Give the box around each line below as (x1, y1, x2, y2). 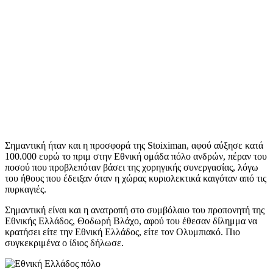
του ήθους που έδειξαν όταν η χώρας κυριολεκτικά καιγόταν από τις (5, 172, 266, 183)
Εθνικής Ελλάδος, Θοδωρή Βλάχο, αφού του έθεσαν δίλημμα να (5, 215, 257, 226)
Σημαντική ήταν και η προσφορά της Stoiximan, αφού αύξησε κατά (5, 140, 263, 151)
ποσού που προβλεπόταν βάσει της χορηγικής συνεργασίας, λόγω (5, 161, 258, 172)
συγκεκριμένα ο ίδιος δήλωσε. (5, 237, 124, 248)
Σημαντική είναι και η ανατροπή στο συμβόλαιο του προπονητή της (5, 204, 264, 215)
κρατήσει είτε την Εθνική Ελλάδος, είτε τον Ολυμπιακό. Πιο (5, 226, 240, 237)
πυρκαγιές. (5, 183, 46, 194)
